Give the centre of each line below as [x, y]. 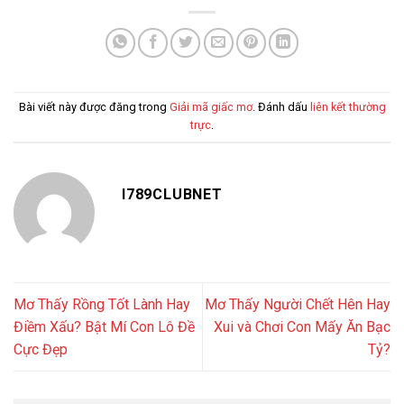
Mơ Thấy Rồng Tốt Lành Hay [102, 304]
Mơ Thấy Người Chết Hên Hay [298, 304]
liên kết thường [348, 107]
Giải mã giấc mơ [211, 107]
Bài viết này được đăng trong [94, 107]
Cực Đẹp [41, 349]
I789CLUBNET [172, 194]
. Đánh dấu [281, 107]
